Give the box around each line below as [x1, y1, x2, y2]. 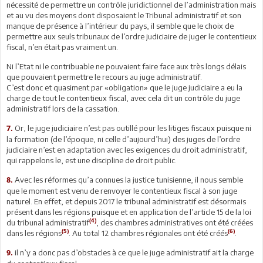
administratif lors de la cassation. [6, 103, 119, 113]
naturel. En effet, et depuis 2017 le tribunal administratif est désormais [6, 196, 246, 206]
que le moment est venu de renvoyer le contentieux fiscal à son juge [6, 186, 237, 195]
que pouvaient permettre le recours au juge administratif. [6, 72, 202, 82]
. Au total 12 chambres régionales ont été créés [69, 228, 228, 238]
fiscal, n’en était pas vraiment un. [6, 42, 118, 52]
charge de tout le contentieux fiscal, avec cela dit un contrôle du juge [6, 93, 240, 103]
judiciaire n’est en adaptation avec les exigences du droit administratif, [6, 144, 247, 154]
